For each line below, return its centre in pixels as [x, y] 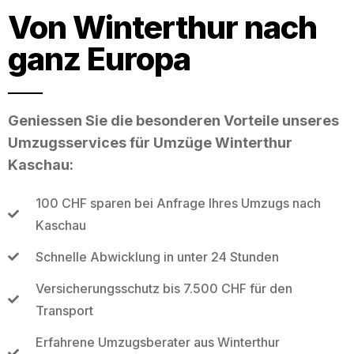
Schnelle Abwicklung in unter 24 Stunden [157, 256]
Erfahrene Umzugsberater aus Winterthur [157, 342]
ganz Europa [99, 58]
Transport [64, 310]
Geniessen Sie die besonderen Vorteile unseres [173, 120]
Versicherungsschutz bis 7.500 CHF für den [164, 288]
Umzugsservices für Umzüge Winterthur [150, 142]
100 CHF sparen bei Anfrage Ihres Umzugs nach [178, 203]
